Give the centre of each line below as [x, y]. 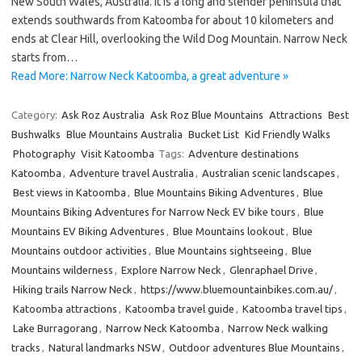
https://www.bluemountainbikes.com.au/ [237, 289]
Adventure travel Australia [132, 173]
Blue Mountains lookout [229, 231]
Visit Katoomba [118, 154]
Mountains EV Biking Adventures [88, 231]
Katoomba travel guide [180, 309]
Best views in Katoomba [69, 192]
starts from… [44, 57]
